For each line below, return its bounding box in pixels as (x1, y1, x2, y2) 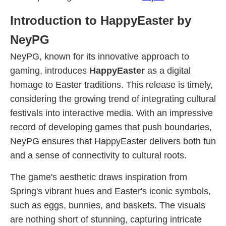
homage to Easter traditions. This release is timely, (10, 80, 213, 90)
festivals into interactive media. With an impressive (10, 108, 213, 118)
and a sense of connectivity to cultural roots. (10, 150, 187, 160)
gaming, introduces (10, 66, 89, 76)
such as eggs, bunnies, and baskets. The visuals (10, 200, 205, 210)
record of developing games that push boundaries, (10, 122, 212, 132)
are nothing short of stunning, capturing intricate (10, 214, 202, 224)
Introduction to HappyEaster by (10, 14, 191, 27)
